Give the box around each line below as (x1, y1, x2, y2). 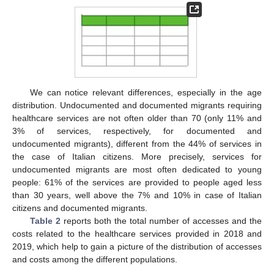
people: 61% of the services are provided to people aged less (12, 177, 262, 188)
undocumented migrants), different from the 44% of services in (12, 139, 262, 149)
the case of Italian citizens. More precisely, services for (12, 152, 262, 162)
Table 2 (29, 216, 61, 226)
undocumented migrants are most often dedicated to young (12, 165, 262, 175)
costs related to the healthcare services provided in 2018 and (12, 229, 262, 239)
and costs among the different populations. (12, 254, 177, 265)
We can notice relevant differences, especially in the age (29, 87, 262, 98)
